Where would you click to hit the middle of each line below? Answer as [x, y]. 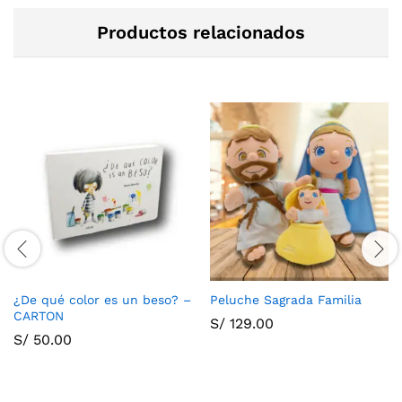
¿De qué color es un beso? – [102, 299]
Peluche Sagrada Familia [286, 299]
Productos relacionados [201, 32]
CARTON [39, 315]
